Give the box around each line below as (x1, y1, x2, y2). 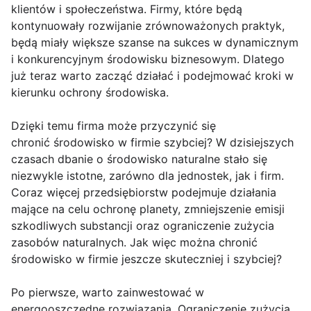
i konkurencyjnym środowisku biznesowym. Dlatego (11, 51, 285, 66)
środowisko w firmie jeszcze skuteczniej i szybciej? (11, 251, 282, 266)
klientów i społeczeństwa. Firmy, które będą (11, 1, 242, 16)
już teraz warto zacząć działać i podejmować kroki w (11, 68, 294, 83)
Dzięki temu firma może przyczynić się (11, 118, 216, 133)
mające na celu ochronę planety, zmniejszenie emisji (11, 201, 285, 216)
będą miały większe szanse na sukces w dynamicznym (11, 35, 299, 49)
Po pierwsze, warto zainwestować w (11, 285, 204, 299)
